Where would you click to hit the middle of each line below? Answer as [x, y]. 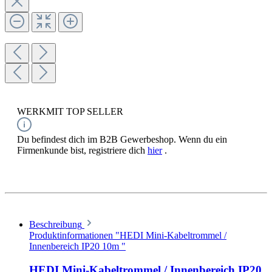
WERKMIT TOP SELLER [70, 112]
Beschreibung [56, 225]
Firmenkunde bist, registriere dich [82, 151]
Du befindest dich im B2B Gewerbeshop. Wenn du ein [122, 140]
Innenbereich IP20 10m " [77, 246]
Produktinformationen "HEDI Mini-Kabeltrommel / [128, 236]
